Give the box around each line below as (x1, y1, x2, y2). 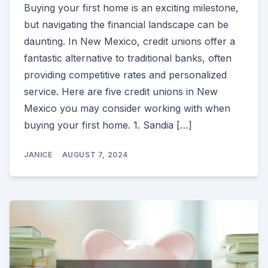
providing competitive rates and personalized (24, 69, 227, 81)
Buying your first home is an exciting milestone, (24, 2, 239, 14)
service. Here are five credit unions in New (24, 86, 218, 98)
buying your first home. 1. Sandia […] (24, 119, 192, 132)
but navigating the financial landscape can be (24, 19, 229, 31)
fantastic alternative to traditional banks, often (24, 52, 232, 65)
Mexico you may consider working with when (24, 102, 230, 115)
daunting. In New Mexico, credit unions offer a (24, 35, 235, 48)
